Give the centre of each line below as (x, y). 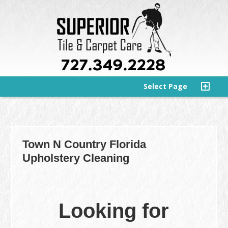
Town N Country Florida (84, 144)
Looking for (114, 211)
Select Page (165, 86)
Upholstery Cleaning (76, 158)
